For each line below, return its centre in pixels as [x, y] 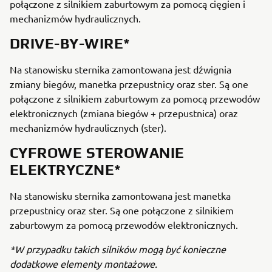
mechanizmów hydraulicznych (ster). [88, 128]
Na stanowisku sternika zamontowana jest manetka [120, 196]
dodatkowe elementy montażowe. [85, 264]
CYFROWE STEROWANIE [97, 153]
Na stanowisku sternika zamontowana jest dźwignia [121, 70]
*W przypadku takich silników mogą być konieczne [118, 249]
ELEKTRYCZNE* [66, 170]
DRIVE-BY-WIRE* [70, 44]
